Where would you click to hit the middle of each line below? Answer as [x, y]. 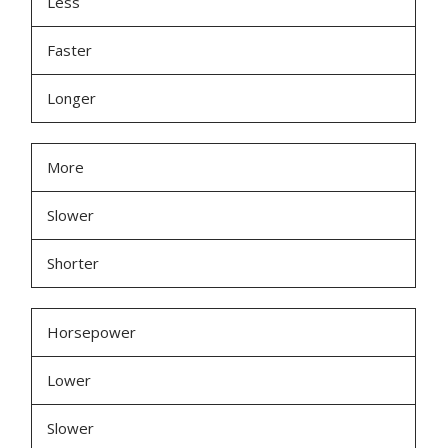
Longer [72, 98]
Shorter [73, 263]
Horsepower [92, 332]
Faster [70, 50]
